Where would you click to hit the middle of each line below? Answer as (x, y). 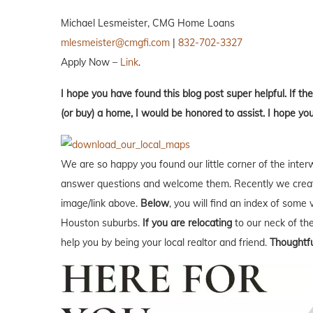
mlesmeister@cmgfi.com (115, 42)
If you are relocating (187, 223)
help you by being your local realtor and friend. (165, 242)
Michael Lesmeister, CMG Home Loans (148, 23)
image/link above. (101, 203)
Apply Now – (90, 62)
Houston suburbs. (102, 223)
